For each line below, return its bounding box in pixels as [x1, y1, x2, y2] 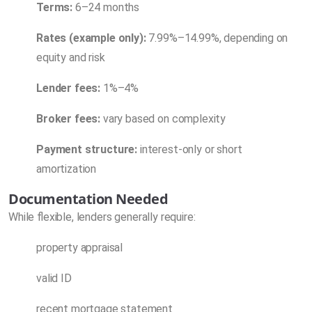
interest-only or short [137, 142, 242, 156]
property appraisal [36, 240, 123, 254]
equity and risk [36, 50, 105, 64]
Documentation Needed [8, 189, 169, 208]
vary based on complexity [100, 111, 226, 125]
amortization [36, 162, 97, 175]
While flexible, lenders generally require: [8, 210, 196, 224]
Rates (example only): [36, 31, 146, 45]
